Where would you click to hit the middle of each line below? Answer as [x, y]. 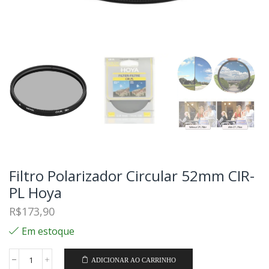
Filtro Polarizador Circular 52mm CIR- [132, 175]
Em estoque [48, 231]
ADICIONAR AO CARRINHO [133, 260]
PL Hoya [35, 192]
